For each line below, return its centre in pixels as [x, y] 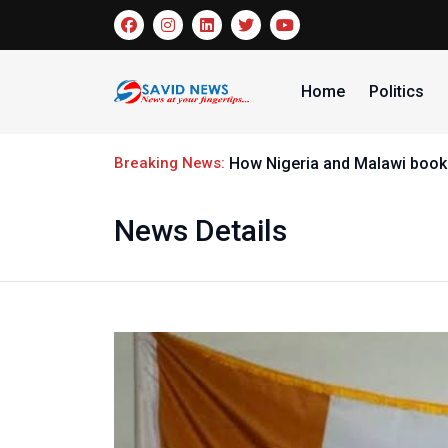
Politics [396, 91]
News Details [200, 230]
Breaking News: [171, 163]
